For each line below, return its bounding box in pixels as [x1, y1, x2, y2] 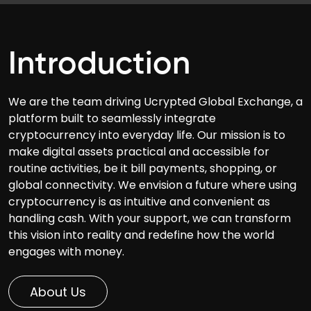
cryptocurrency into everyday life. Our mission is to [8, 127, 285, 144]
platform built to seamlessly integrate [8, 110, 216, 127]
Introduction [8, 49, 190, 81]
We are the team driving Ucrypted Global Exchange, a [8, 94, 303, 110]
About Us [30, 283, 86, 301]
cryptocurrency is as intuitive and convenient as [8, 194, 270, 210]
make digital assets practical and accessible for [8, 144, 269, 160]
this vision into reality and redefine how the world [8, 227, 274, 244]
